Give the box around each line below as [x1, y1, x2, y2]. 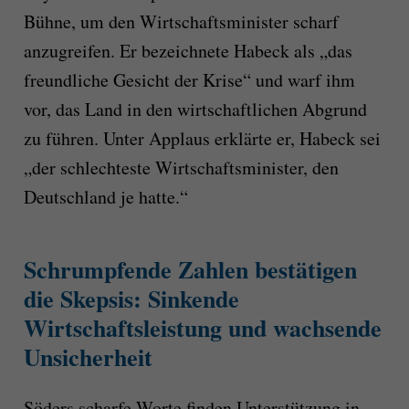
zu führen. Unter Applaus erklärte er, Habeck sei [23, 125, 381, 151]
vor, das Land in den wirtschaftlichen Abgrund [23, 96, 367, 121]
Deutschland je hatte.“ [23, 184, 188, 209]
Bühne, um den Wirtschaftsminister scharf [23, 8, 339, 34]
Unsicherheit [23, 339, 152, 374]
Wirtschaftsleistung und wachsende [23, 309, 382, 345]
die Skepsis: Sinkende [23, 280, 239, 316]
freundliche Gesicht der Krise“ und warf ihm [23, 67, 355, 92]
